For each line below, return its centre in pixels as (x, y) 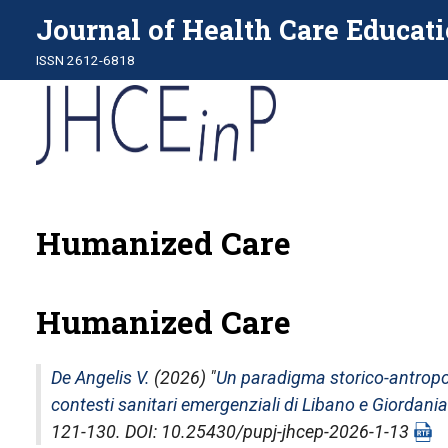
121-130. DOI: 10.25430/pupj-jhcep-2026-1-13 (232, 431)
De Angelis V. (100, 377)
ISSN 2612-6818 (85, 60)
